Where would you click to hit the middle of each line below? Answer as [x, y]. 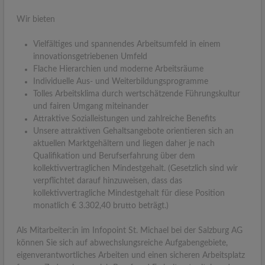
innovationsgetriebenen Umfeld [90, 56]
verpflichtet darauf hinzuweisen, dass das [108, 181]
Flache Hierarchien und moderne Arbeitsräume [118, 69]
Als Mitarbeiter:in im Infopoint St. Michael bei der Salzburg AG [130, 230]
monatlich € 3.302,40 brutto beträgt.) [101, 206]
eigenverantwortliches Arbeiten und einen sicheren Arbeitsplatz [131, 255]
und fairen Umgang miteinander [91, 106]
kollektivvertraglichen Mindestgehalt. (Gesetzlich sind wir [135, 168]
